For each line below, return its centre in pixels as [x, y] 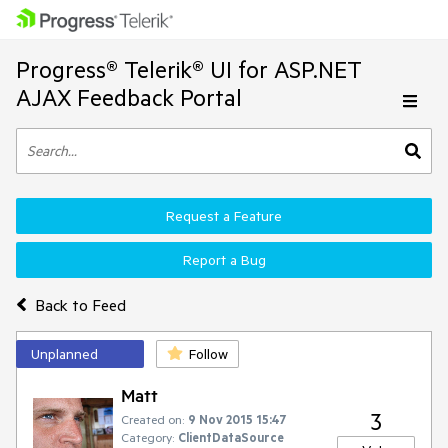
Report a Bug [224, 260]
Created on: [152, 419]
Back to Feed [80, 304]
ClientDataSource [231, 437]
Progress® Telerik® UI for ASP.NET [189, 69]
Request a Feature [224, 216]
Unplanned [64, 354]
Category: [147, 437]
